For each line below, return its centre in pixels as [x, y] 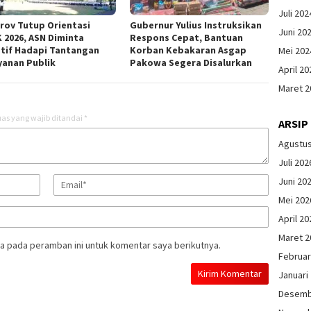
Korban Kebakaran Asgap [188, 50]
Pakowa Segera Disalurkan [191, 62]
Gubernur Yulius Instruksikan [196, 25]
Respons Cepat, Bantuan [187, 37]
